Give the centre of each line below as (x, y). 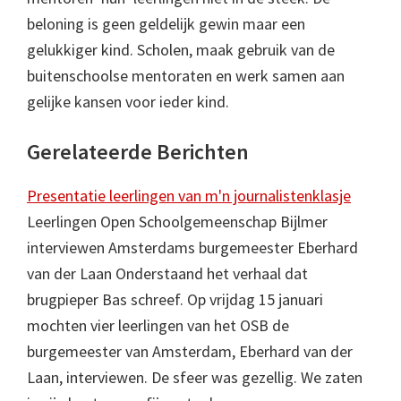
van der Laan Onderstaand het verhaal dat (167, 273)
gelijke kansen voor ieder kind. (128, 102)
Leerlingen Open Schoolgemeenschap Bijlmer (177, 222)
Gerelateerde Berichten (138, 152)
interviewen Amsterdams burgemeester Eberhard (192, 247)
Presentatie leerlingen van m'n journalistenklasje (189, 196)
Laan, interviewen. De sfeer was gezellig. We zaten (195, 377)
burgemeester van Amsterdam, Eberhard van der (190, 351)
